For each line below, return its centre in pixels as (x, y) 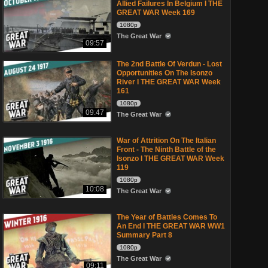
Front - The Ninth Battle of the (166, 150)
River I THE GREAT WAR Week (169, 82)
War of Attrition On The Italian (166, 141)
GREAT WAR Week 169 (156, 13)
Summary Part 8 (144, 235)
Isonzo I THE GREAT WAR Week (170, 159)
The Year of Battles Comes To (167, 217)
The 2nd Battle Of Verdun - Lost (169, 64)
